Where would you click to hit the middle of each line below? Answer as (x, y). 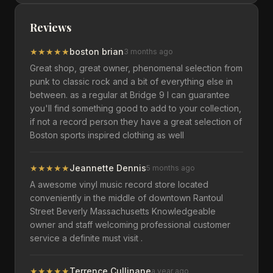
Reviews (51, 27)
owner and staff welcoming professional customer (130, 225)
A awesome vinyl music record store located (119, 184)
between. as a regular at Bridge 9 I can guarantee (130, 95)
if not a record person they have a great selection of (136, 122)
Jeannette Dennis (108, 168)
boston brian (97, 51)
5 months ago (171, 168)
